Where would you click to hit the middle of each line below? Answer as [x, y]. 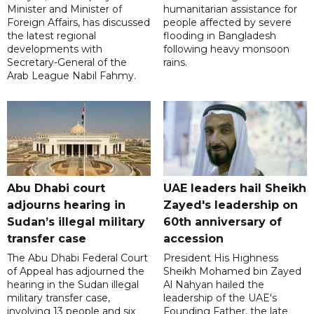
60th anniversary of [222, 221]
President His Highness [220, 258]
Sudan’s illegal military [76, 221]
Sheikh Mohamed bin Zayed [232, 271]
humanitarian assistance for [230, 9]
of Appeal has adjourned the [76, 271]
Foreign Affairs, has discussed [78, 23]
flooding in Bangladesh [219, 36]
